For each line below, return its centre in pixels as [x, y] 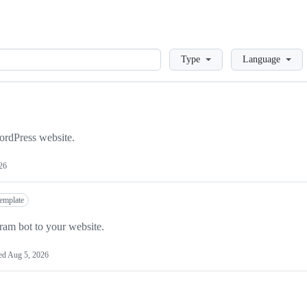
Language [261, 59]
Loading [179, 54]
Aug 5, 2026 [28, 255]
